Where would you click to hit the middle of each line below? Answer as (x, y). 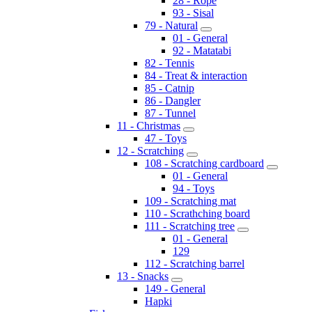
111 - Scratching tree (190, 226)
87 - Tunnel (170, 113)
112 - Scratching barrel (195, 263)
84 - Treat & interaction (196, 75)
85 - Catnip (170, 88)
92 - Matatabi (202, 50)
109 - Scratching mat (190, 201)
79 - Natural (171, 25)
